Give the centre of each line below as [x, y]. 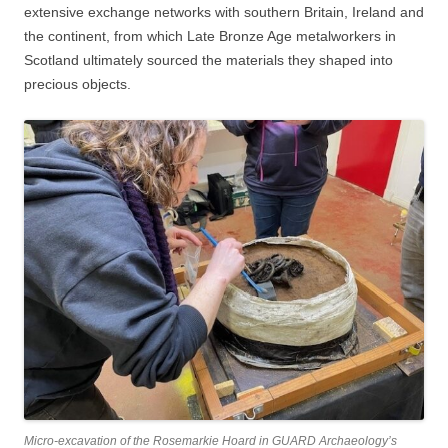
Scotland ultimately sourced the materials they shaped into [208, 60]
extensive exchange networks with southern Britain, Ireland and [224, 12]
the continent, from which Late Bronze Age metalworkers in [210, 36]
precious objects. [77, 84]
